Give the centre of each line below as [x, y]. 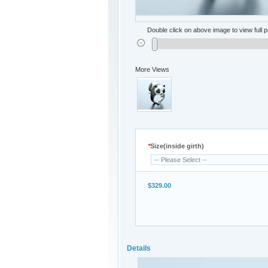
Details [139, 249]
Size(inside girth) [177, 146]
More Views [152, 69]
